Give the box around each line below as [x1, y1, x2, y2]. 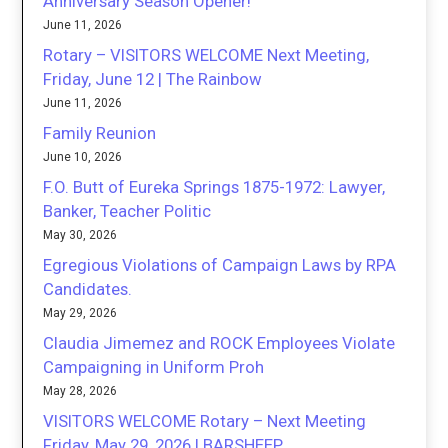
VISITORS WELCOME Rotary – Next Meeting [43, 411, 367, 432]
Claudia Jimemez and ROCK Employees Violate [43, 333, 396, 354]
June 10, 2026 [43, 150, 123, 165]
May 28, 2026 [43, 384, 118, 399]
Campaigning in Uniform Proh [43, 357, 265, 378]
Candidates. [43, 279, 133, 300]
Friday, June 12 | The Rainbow [43, 69, 263, 90]
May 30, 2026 [43, 228, 118, 243]
